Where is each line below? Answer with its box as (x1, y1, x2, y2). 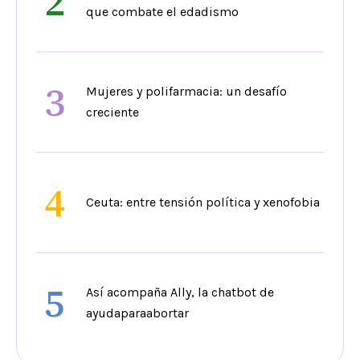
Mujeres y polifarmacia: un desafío (86, 84, 287, 100)
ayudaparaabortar (86, 305, 189, 321)
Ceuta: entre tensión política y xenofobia (86, 194, 320, 211)
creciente (86, 104, 139, 121)
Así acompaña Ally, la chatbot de (86, 284, 274, 301)
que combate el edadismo (86, 4, 239, 20)
